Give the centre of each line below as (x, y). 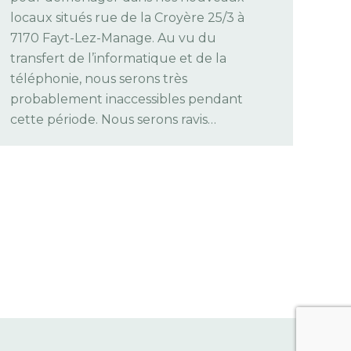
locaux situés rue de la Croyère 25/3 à (127, 17)
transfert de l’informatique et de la (118, 58)
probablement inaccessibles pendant (127, 99)
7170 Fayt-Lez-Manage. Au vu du (113, 38)
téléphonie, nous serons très (99, 78)
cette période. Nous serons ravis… (113, 119)
